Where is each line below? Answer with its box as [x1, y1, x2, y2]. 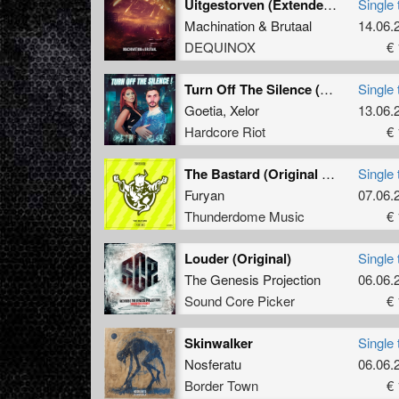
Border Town [184, 375, 258, 395]
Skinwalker [184, 332, 253, 353]
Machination [184, 15, 255, 35]
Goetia [184, 100, 223, 119]
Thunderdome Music [184, 206, 305, 225]
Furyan [184, 184, 224, 204]
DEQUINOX [184, 37, 256, 56]
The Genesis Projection [184, 269, 321, 289]
